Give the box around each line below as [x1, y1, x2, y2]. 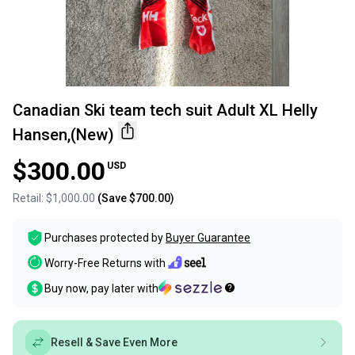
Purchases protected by [44, 231, 163, 245]
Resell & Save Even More [51, 336, 177, 349]
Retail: [13, 192, 46, 205]
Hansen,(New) [13, 125, 114, 145]
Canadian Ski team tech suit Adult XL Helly [13, 101, 318, 120]
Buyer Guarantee [166, 231, 250, 245]
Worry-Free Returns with [44, 256, 166, 269]
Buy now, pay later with [44, 282, 158, 296]
